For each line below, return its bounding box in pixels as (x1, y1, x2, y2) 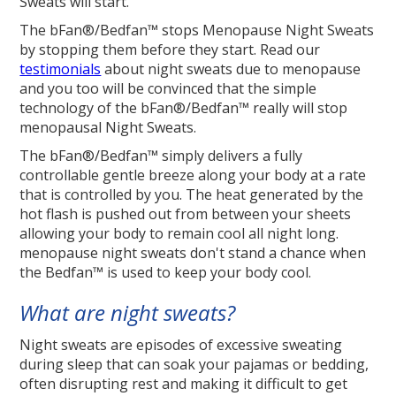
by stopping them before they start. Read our (19, 40, 321, 60)
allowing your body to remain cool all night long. (19, 224, 339, 244)
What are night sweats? (19, 298, 236, 328)
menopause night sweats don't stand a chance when (19, 243, 367, 263)
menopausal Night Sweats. (19, 118, 197, 138)
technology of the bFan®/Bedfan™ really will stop (19, 98, 348, 118)
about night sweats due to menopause (101, 59, 362, 80)
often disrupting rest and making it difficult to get (19, 374, 348, 394)
